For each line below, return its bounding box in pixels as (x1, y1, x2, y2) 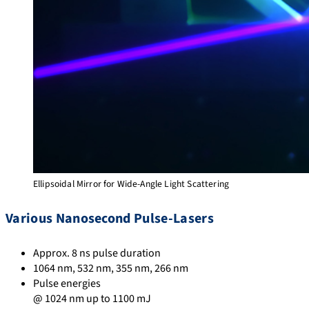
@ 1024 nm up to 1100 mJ (33, 291, 151, 307)
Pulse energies (33, 276, 101, 292)
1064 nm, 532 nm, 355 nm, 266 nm (33, 261, 188, 277)
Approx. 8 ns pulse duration (33, 246, 161, 261)
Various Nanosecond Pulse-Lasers (6, 208, 214, 228)
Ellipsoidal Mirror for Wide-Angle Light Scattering (33, 177, 229, 191)
